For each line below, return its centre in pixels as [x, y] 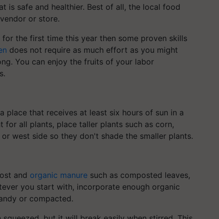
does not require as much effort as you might [92, 50]
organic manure [59, 175]
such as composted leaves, [139, 175]
